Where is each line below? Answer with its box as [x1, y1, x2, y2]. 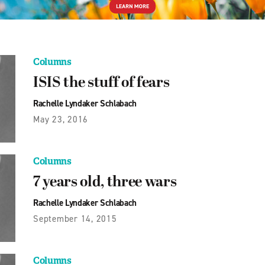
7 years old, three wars [33, 174, 177, 191]
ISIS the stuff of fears [33, 75, 170, 92]
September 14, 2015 [33, 212, 117, 225]
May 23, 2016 [33, 113, 88, 125]
